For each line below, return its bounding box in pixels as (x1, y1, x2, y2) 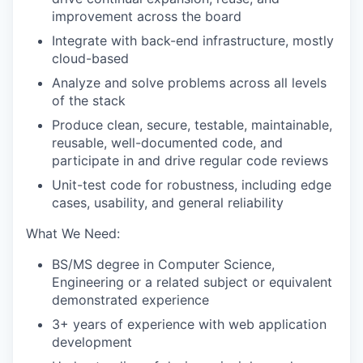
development (52, 333, 132, 350)
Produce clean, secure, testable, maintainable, (52, 116, 332, 133)
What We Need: (26, 224, 120, 241)
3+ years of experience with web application (52, 315, 327, 332)
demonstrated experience (52, 291, 209, 308)
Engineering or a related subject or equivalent (52, 273, 332, 290)
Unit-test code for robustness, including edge (52, 176, 331, 193)
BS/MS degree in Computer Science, (52, 255, 275, 272)
